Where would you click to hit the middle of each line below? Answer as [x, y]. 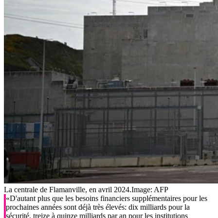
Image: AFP [150, 190]
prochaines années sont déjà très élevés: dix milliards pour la [98, 207]
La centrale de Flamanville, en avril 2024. [68, 190]
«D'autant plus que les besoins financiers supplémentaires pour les [107, 199]
